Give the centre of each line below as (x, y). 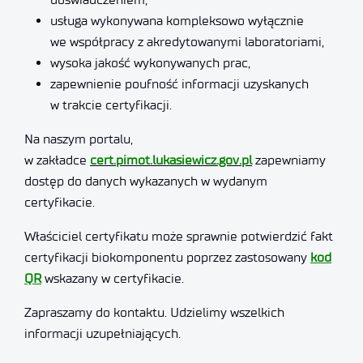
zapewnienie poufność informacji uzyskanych (179, 84)
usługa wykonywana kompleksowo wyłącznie (177, 21)
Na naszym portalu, (79, 139)
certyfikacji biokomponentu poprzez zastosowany (167, 257)
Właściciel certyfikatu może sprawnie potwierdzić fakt (179, 236)
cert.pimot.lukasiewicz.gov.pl (171, 160)
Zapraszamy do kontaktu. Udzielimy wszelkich (154, 312)
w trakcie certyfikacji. (111, 105)
